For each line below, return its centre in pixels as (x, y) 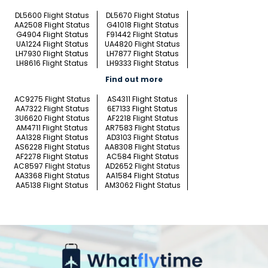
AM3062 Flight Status (142, 185)
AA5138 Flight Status (52, 185)
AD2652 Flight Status (142, 166)
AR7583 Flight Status (142, 128)
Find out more (134, 80)
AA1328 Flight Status (52, 138)
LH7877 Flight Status (142, 54)
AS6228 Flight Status (52, 147)
